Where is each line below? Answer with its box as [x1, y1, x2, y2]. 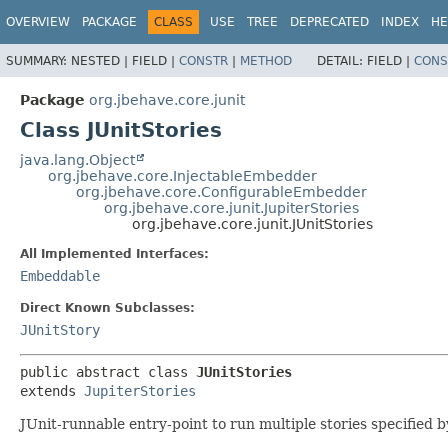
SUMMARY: [6, 53, 71, 68]
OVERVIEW [6, 15, 70, 29]
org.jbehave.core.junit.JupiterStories [104, 199, 359, 216]
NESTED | [71, 53, 132, 68]
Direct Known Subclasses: [20, 300, 195, 315]
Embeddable [20, 267, 100, 284]
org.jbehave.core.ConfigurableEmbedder [76, 183, 367, 200]
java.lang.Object [20, 151, 135, 168]
